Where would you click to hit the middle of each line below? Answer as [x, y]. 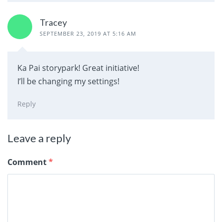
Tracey [53, 23]
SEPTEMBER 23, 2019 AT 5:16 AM [88, 34]
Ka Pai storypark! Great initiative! [78, 68]
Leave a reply [39, 138]
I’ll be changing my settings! [68, 82]
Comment [28, 162]
